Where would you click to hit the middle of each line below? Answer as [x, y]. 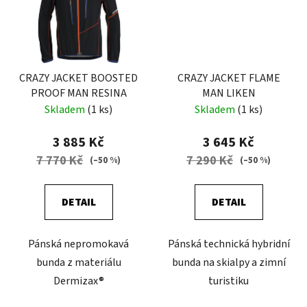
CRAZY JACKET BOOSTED [78, 78]
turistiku [229, 281]
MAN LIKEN [229, 93]
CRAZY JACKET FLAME [229, 78]
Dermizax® [78, 281]
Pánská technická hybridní [229, 244]
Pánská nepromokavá [78, 244]
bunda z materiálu [78, 262]
